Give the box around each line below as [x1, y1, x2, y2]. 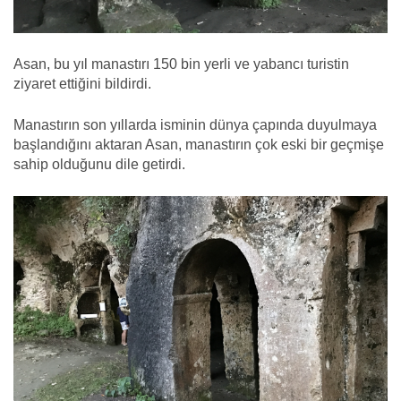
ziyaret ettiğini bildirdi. [13, 76, 151, 92]
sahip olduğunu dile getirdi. [13, 157, 185, 173]
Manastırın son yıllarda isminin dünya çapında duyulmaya [13, 117, 377, 133]
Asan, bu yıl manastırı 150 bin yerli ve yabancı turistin [13, 56, 349, 73]
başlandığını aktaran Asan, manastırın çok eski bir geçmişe [13, 137, 384, 153]
